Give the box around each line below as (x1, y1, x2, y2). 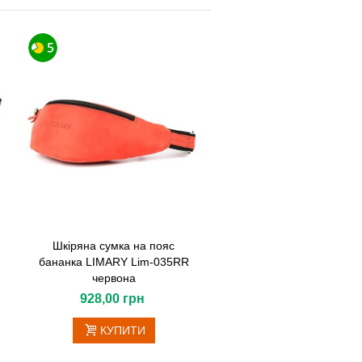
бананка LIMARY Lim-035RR (38, 255, 189, 269)
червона (91, 271, 136, 285)
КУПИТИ (100, 324, 146, 338)
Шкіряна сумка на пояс (53, 239, 175, 253)
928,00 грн (79, 292, 145, 306)
